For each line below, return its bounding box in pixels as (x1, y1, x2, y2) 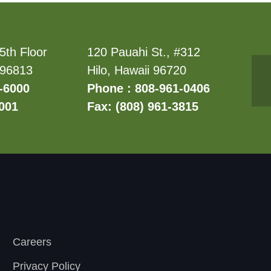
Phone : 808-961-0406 (87, 82, 211, 95)
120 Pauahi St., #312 (87, 45, 201, 59)
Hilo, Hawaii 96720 (87, 64, 187, 77)
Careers (13, 236, 51, 248)
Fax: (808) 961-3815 (87, 100, 199, 113)
